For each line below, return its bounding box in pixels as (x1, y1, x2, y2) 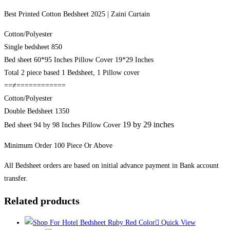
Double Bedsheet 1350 (4, 107, 69, 115)
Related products (4, 195, 80, 206)
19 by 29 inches (121, 120, 174, 129)
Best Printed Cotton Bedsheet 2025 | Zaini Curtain (4, 10, 150, 18)
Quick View (159, 219, 196, 227)
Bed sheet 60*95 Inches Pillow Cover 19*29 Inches (4, 55, 154, 64)
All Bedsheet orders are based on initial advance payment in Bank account (4, 161, 219, 169)
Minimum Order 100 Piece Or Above (4, 141, 112, 149)
